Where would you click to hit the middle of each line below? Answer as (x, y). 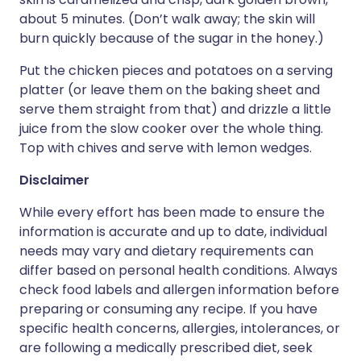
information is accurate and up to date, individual (173, 232)
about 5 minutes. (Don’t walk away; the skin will (167, 19)
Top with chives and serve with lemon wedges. (166, 148)
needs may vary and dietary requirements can (166, 251)
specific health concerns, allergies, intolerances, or (180, 328)
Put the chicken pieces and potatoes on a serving (176, 71)
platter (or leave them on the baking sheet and (170, 90)
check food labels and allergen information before (179, 290)
